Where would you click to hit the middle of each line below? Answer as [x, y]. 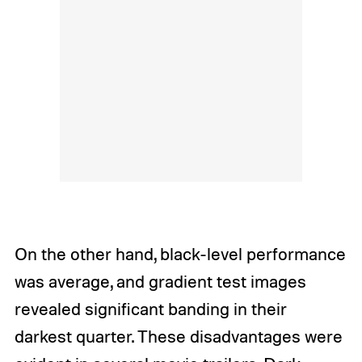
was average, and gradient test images [160, 281]
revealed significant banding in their [150, 308]
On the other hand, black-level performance [180, 253]
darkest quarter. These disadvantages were [178, 336]
